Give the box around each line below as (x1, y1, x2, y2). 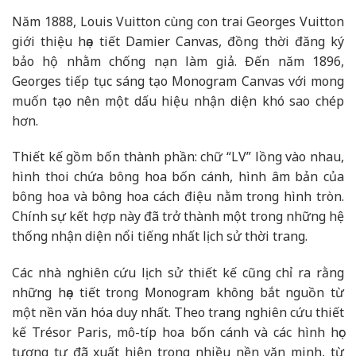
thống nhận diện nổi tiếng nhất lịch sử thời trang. (12, 227, 308, 246)
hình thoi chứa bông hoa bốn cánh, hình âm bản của (12, 168, 344, 186)
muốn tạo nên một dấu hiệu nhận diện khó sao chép (12, 91, 344, 110)
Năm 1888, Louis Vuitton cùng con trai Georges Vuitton (12, 12, 344, 30)
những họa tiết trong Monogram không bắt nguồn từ (12, 284, 344, 302)
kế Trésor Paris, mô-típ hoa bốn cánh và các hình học (12, 323, 344, 342)
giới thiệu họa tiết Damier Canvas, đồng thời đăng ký (12, 32, 344, 50)
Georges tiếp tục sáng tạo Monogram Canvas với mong (12, 72, 344, 90)
